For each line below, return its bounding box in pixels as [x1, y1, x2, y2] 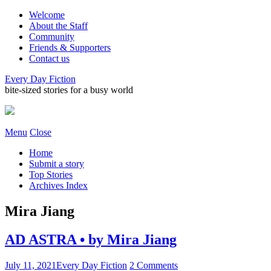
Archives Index [29, 180, 88, 191]
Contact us [29, 53, 70, 64]
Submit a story [29, 158, 84, 169]
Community [29, 31, 74, 42]
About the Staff [29, 21, 88, 31]
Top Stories [29, 169, 73, 180]
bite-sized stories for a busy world [5, 85, 133, 95]
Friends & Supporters [29, 42, 111, 53]
